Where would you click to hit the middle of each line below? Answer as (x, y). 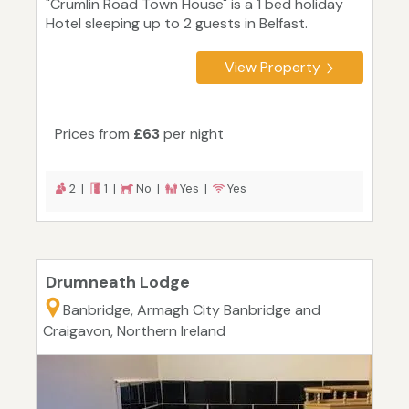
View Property (273, 68)
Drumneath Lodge (118, 283)
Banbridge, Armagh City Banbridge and (192, 310)
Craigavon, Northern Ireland (134, 331)
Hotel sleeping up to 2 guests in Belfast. (177, 24)
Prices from (94, 134)
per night (192, 134)
